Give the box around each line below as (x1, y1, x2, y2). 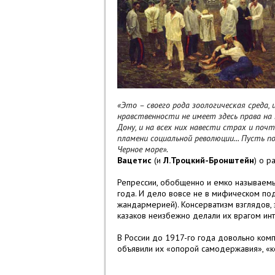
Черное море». (117, 144, 168, 155)
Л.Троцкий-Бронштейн (163, 155, 254, 166)
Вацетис (117, 155, 152, 166)
